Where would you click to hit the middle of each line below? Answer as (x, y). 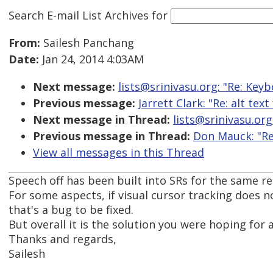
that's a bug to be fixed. (71, 210)
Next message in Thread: (101, 120)
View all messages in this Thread (119, 153)
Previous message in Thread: (112, 136)
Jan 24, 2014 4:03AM (91, 59)
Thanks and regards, (62, 239)
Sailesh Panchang (87, 43)
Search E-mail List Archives (79, 15)
